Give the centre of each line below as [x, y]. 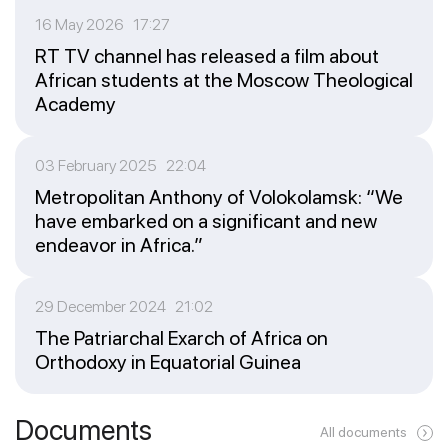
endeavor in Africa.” [119, 244]
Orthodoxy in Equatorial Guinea [168, 361]
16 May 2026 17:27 [102, 24]
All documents [363, 431]
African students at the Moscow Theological [224, 79]
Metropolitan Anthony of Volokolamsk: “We [219, 196]
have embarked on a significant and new [206, 220]
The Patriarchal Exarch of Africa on [181, 337]
